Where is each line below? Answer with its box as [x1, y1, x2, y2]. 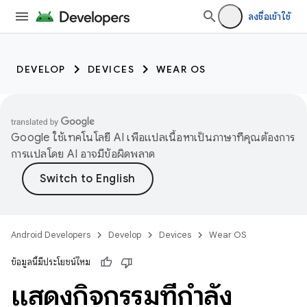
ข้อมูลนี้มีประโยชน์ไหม [11, 256, 90, 268]
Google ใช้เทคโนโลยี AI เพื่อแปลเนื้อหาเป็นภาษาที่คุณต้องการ [11, 131, 295, 145]
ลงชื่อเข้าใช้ [247, 10, 291, 23]
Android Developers [11, 229, 90, 241]
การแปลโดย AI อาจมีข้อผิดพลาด [11, 147, 156, 161]
